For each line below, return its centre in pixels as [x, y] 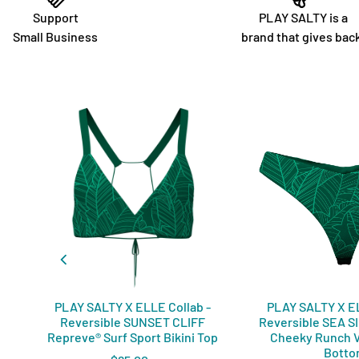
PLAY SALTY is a [304, 17]
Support [55, 17]
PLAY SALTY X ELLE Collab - [132, 307]
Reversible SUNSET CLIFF [132, 322]
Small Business [56, 36]
